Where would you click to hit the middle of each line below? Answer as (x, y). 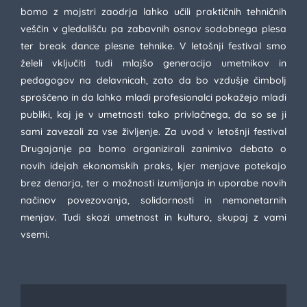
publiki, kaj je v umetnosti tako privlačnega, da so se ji (153, 114)
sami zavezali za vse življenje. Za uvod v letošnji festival (153, 132)
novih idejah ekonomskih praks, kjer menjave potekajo (153, 166)
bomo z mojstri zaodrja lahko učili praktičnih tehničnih (153, 12)
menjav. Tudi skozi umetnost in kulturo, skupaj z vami (153, 217)
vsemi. (35, 234)
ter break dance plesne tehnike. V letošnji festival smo (153, 46)
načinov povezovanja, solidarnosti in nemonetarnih (153, 200)
